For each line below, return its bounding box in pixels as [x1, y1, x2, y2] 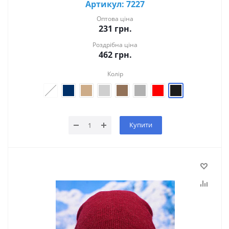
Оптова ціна [97, 14, 133, 23]
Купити [129, 120, 152, 129]
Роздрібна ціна [93, 40, 138, 49]
